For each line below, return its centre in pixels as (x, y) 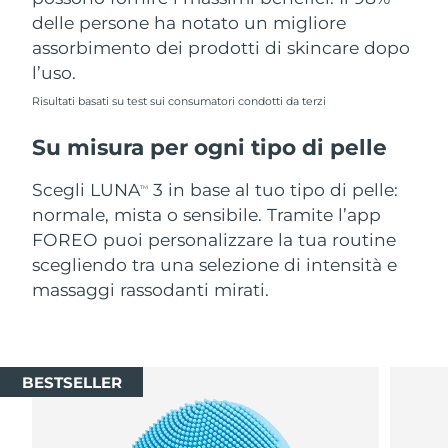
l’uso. (54, 73)
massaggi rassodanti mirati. (151, 290)
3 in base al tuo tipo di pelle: (273, 190)
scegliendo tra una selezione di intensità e (215, 265)
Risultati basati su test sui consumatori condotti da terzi (179, 102)
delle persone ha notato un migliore (189, 23)
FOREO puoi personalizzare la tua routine (214, 240)
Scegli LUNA (86, 190)
